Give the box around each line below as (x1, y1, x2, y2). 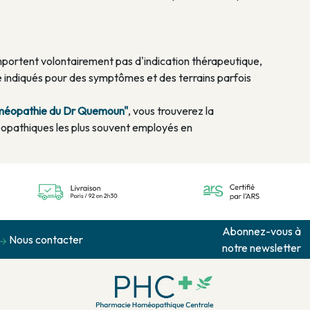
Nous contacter (9, 232, 83, 247)
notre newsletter (221, 241, 301, 255)
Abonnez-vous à (221, 224, 301, 239)
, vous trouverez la (128, 104, 214, 118)
